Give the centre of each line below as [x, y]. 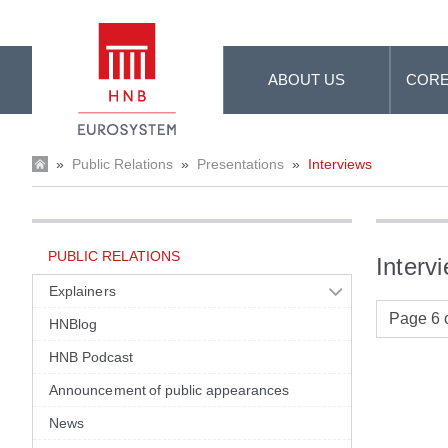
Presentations [240, 164]
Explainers [82, 291]
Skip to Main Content [81, 18]
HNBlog [73, 324]
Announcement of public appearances [169, 390]
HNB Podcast [91, 357]
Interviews [340, 164]
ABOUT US [307, 79]
